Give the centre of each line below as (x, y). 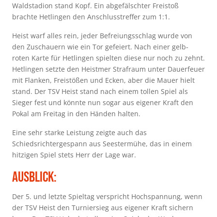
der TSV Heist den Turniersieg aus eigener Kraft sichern (103, 207)
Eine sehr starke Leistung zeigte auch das (79, 132)
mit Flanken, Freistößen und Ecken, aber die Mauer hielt (103, 80)
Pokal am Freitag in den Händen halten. (77, 113)
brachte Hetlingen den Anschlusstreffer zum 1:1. (92, 16)
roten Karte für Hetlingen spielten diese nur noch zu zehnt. (108, 58)
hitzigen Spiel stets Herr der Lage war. (75, 155)
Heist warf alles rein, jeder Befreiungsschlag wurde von (102, 35)
